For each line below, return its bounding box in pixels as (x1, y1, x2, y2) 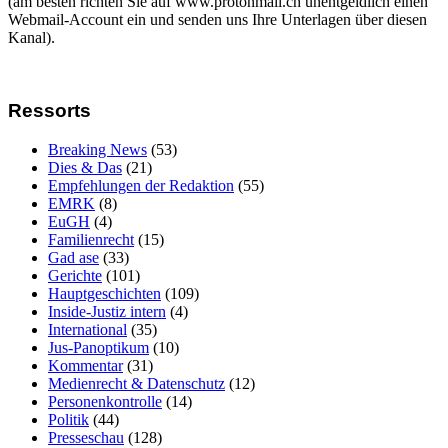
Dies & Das (48, 158, 122, 176)
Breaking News (48, 140, 147, 158)
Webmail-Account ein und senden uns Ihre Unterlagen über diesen (8, 11, 427, 29)
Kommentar (48, 356, 123, 374)
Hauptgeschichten (48, 284, 161, 302)
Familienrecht (48, 230, 134, 248)
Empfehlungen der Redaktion (48, 176, 234, 194)
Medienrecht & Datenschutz (48, 374, 225, 392)
